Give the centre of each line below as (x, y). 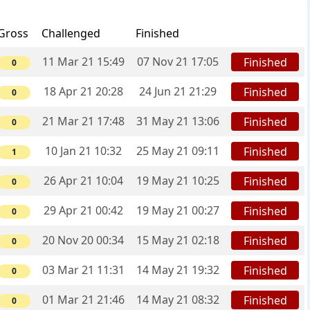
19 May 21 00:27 (178, 211)
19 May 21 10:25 (178, 181)
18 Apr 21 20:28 (83, 92)
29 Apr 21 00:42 (83, 211)
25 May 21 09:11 (178, 151)
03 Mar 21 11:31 (83, 270)
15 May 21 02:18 (178, 240)
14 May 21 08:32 (178, 300)
